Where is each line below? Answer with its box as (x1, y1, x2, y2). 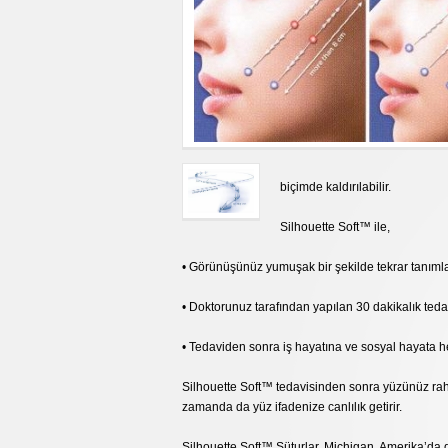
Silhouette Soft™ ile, (280, 220, 390, 235)
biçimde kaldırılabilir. (280, 180, 391, 195)
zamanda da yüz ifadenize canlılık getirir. (182, 400, 402, 415)
